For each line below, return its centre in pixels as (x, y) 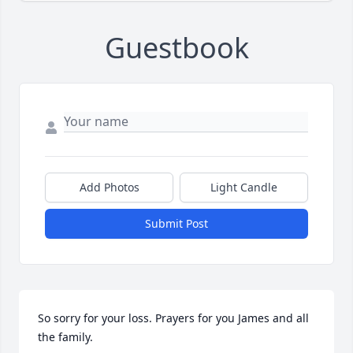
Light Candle (244, 188)
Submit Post (176, 224)
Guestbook (176, 48)
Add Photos (109, 188)
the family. (65, 337)
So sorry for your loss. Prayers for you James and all (173, 318)
